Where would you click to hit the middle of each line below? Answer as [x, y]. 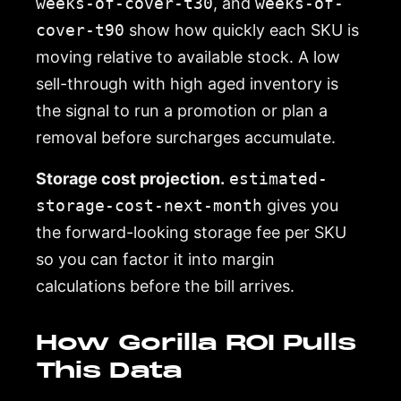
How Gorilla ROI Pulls [196, 342]
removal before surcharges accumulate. [186, 137]
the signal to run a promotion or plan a [182, 110]
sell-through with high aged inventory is [187, 83]
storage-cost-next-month [149, 205]
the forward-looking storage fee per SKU [191, 232]
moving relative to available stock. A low [188, 56]
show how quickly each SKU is [242, 30]
